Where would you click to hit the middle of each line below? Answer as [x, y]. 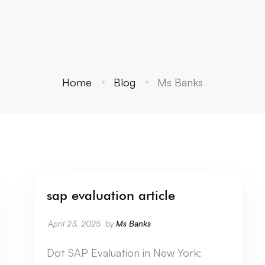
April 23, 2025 [74, 223]
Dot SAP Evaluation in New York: [124, 253]
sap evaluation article [111, 195]
